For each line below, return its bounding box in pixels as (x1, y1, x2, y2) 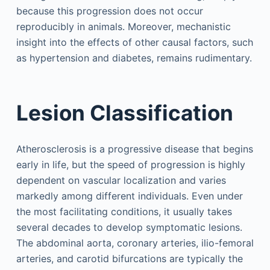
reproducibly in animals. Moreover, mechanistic (16, 20, 231, 33)
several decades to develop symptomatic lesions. (16, 221, 242, 233)
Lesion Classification (16, 100, 233, 126)
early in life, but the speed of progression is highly (16, 158, 245, 171)
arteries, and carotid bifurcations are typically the (16, 252, 243, 265)
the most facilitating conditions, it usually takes (16, 205, 232, 218)
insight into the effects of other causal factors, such (16, 36, 253, 48)
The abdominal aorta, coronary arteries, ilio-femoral (16, 236, 254, 249)
